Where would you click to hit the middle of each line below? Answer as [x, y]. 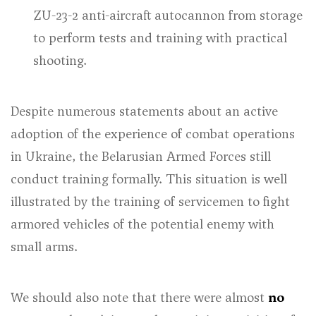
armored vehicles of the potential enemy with [142, 224]
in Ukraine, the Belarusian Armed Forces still [141, 156]
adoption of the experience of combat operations [153, 134]
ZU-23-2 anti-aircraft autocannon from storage [168, 15]
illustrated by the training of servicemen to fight [150, 201]
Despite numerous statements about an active [144, 111]
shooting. [60, 60]
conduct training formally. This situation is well [149, 179]
